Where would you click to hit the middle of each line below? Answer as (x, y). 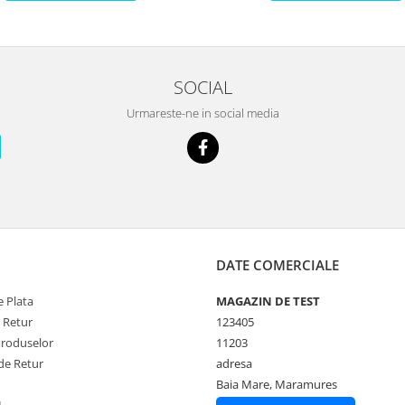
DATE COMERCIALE (278, 264)
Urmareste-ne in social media (202, 113)
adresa (234, 363)
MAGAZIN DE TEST (268, 301)
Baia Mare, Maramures (277, 384)
